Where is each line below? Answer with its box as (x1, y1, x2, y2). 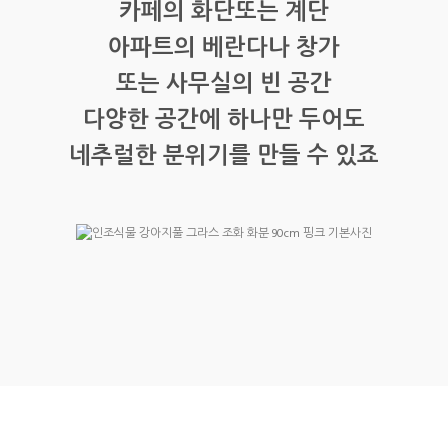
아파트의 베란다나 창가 (108, 31, 340, 68)
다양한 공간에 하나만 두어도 (83, 103, 365, 140)
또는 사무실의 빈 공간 (116, 67, 332, 104)
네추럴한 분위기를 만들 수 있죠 (69, 139, 379, 176)
